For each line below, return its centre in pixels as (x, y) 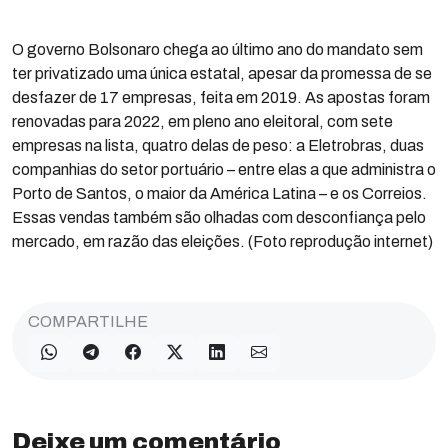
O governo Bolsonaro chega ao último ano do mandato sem (217, 49)
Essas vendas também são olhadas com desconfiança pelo (219, 217)
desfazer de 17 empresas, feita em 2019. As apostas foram (221, 97)
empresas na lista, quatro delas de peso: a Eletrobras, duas (218, 145)
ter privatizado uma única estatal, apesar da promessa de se (222, 73)
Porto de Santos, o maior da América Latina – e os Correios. (219, 193)
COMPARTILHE (88, 321)
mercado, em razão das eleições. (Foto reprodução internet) (222, 241)
